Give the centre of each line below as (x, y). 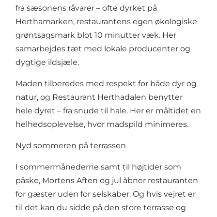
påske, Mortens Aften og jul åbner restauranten (107, 180)
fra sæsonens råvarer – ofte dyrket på (86, 8)
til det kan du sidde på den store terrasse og (101, 207)
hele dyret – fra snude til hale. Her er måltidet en (108, 110)
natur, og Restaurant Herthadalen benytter (99, 97)
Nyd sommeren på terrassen (71, 145)
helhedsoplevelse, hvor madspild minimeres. (102, 124)
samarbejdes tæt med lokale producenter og (103, 48)
